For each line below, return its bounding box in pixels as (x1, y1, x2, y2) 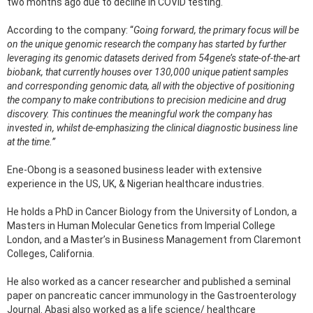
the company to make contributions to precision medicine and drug (7, 94, 286, 105)
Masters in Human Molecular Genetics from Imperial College (7, 219, 275, 231)
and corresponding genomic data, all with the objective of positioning (7, 80, 295, 92)
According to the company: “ (7, 24, 133, 36)
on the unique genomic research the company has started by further (7, 38, 286, 50)
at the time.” (7, 136, 55, 147)
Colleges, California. (7, 247, 94, 259)
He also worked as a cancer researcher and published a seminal (7, 275, 291, 287)
